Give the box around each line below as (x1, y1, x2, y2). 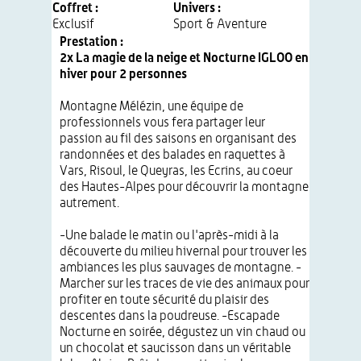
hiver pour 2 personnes (60, 68, 187, 81)
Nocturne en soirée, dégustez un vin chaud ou (60, 326, 305, 338)
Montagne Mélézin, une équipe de (60, 100, 243, 113)
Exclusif (52, 18, 94, 31)
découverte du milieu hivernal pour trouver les (60, 245, 307, 258)
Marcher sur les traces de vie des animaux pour (60, 277, 309, 290)
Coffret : (52, 2, 98, 15)
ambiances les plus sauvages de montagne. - (60, 261, 301, 274)
